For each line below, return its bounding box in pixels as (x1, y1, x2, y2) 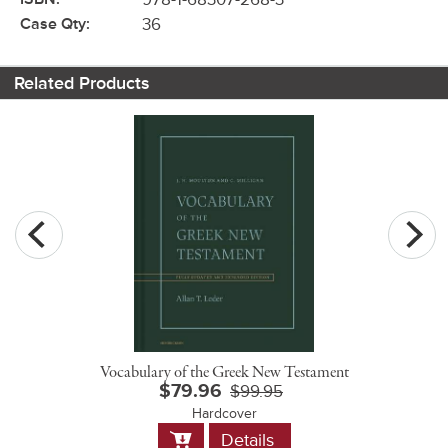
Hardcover (191, 404, 257, 422)
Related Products (14, 71, 150, 94)
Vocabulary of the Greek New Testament (99, 361, 349, 384)
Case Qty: (20, 13, 90, 34)
